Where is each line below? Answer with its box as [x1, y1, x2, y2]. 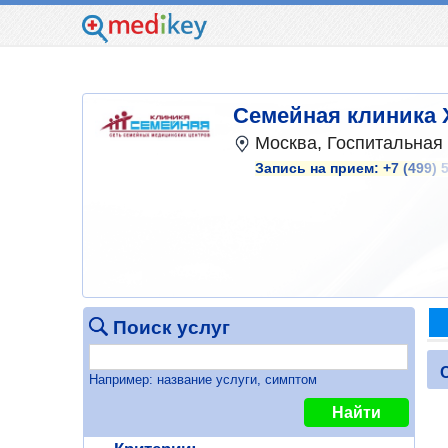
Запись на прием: [255, 160, 383, 176]
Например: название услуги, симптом [88, 371, 317, 387]
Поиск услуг [112, 316, 230, 338]
